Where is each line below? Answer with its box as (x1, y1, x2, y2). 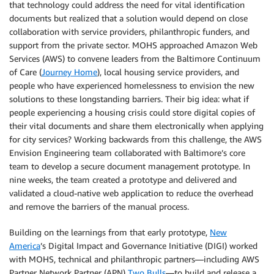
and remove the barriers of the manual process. (9, 201, 189, 212)
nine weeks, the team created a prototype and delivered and (9, 174, 237, 185)
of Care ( (9, 66, 42, 77)
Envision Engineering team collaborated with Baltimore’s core (9, 147, 245, 158)
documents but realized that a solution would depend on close (9, 12, 248, 23)
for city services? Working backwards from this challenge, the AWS (9, 133, 262, 144)
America (9, 240, 40, 251)
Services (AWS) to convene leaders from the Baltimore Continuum (9, 53, 261, 64)
